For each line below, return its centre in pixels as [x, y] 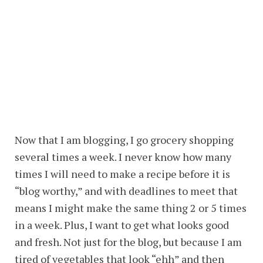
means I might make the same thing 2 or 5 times [131, 208]
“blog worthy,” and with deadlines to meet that [126, 191]
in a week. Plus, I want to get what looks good [122, 225]
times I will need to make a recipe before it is [122, 174]
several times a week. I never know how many [123, 157]
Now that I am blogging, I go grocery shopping [124, 140]
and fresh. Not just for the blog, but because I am [128, 242]
